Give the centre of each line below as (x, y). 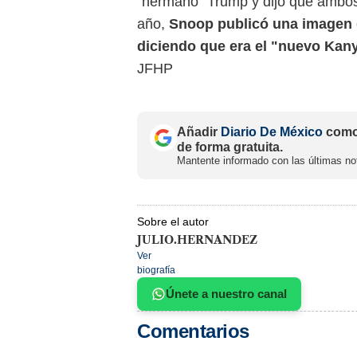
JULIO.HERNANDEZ (197, 240)
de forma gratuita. (230, 147)
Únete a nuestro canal (226, 294)
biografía (156, 271)
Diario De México (272, 132)
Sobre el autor (173, 222)
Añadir (199, 132)
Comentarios (193, 331)
